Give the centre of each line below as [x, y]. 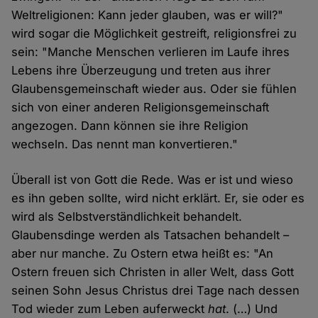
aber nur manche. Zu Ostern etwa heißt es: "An [143, 253]
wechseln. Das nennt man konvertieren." [125, 144]
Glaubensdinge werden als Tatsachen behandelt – [150, 235]
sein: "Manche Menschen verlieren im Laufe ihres [151, 51]
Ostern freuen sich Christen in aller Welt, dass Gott [153, 272]
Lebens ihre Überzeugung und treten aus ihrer [141, 70]
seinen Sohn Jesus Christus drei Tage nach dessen [156, 290]
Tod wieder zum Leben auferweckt [110, 308]
